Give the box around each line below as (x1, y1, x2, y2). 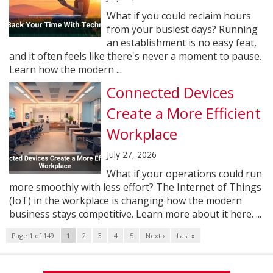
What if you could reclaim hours (107, 9, 251, 23)
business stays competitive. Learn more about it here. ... (9, 207, 261, 221)
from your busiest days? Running (107, 23, 258, 36)
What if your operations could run (107, 167, 262, 180)
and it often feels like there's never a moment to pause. (9, 49, 261, 63)
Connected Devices (107, 82, 234, 102)
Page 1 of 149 (12, 231, 54, 240)
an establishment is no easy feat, (107, 36, 257, 49)
